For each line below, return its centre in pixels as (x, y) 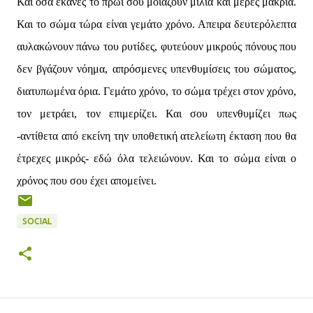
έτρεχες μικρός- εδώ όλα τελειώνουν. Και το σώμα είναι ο (156, 158)
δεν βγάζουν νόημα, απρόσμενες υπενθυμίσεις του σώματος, (156, 69)
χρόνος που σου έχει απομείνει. (87, 181)
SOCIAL (37, 221)
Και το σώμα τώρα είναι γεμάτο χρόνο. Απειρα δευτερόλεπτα (156, 24)
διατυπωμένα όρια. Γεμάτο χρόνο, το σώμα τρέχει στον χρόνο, (156, 91)
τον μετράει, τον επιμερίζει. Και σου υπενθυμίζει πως (156, 114)
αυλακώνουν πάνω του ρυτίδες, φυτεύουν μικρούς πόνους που (156, 46)
